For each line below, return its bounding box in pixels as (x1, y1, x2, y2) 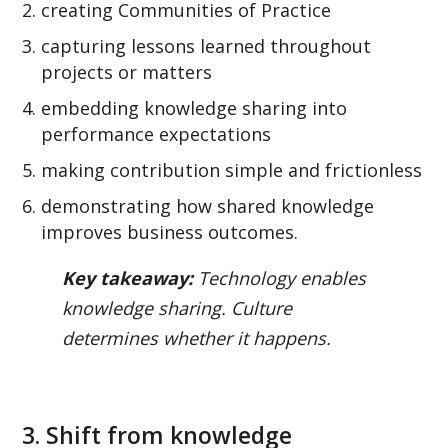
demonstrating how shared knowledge (41, 193, 375, 218)
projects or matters (41, 59, 213, 84)
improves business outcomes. (41, 219, 299, 244)
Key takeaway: (62, 265, 194, 290)
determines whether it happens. (62, 325, 332, 350)
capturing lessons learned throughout (41, 33, 372, 58)
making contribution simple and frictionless (41, 157, 423, 182)
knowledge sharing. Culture (62, 295, 293, 320)
